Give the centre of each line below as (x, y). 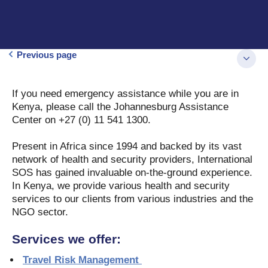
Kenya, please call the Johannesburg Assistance (120, 107)
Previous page (47, 55)
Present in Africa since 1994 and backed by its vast (127, 146)
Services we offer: (70, 239)
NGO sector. (42, 212)
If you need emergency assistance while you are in (125, 94)
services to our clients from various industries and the (133, 199)
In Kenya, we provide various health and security (121, 186)
